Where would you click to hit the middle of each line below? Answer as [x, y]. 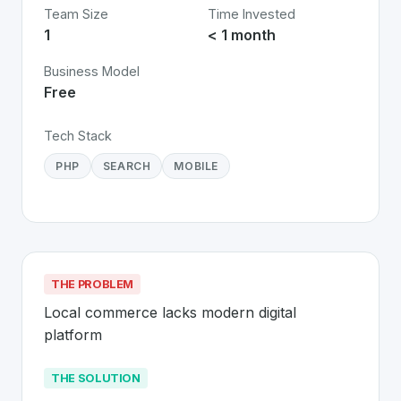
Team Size [76, 14]
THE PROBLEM [93, 284]
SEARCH [127, 166]
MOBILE [196, 166]
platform [73, 335]
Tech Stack [78, 136]
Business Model [92, 71]
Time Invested [252, 14]
